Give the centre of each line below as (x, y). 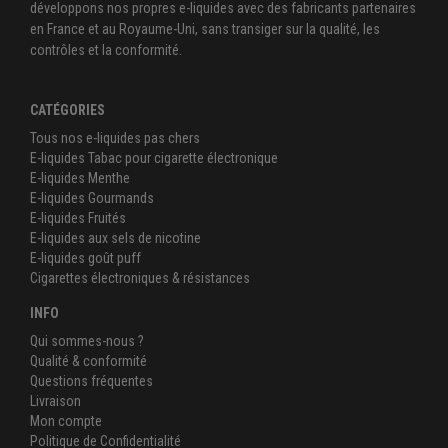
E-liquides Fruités (78, 218)
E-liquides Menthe (80, 178)
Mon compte (66, 421)
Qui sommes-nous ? (87, 341)
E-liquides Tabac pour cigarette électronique (154, 158)
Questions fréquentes (91, 381)
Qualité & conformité (88, 361)
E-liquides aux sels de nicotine (115, 238)
